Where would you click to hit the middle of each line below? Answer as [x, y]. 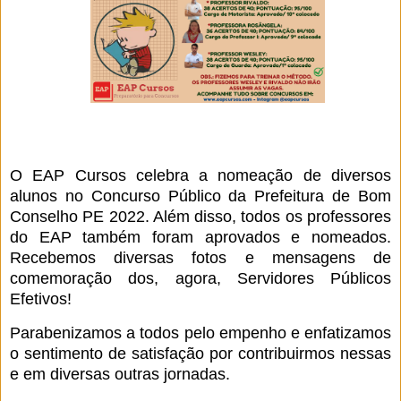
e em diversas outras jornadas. [120, 375]
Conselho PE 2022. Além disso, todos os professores [200, 216]
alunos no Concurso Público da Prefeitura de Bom [200, 196]
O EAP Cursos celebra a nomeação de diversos [200, 175]
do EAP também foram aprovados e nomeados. [200, 237]
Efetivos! [41, 299]
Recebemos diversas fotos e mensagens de [200, 257]
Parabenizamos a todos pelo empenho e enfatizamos [200, 333]
